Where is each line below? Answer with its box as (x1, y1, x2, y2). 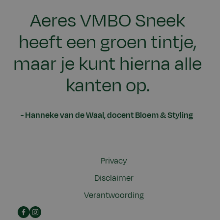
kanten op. (65, 72, 150, 99)
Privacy (101, 155, 127, 167)
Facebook (17, 206, 54, 219)
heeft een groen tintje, (18, 28, 197, 55)
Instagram (29, 206, 66, 219)
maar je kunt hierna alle (13, 50, 202, 77)
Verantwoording (84, 190, 144, 202)
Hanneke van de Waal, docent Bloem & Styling (25, 109, 194, 121)
